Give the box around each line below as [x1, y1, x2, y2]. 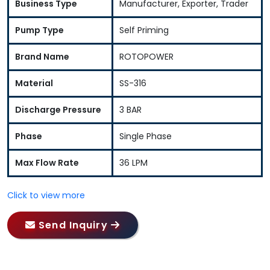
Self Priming [119, 24, 169, 36]
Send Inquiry [36, 218, 111, 232]
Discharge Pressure [15, 103, 101, 116]
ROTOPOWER [119, 50, 174, 63]
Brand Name [15, 50, 69, 63]
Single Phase [119, 130, 172, 142]
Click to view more [7, 189, 85, 201]
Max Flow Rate [15, 156, 79, 169]
